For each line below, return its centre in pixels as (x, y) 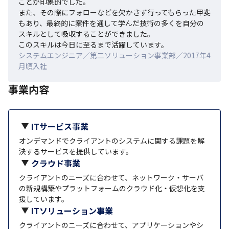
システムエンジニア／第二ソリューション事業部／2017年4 (114, 55)
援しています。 (44, 199)
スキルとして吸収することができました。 (86, 33)
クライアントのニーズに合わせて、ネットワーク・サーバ (111, 177)
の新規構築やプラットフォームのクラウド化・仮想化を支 (112, 188)
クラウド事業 (56, 163)
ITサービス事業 (60, 126)
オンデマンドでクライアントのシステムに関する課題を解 (112, 140)
